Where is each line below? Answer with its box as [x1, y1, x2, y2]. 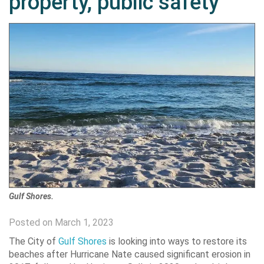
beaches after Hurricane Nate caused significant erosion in [9, 249, 250, 260]
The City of [9, 236, 58, 247]
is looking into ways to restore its [107, 236, 247, 247]
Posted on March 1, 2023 [9, 217, 114, 229]
